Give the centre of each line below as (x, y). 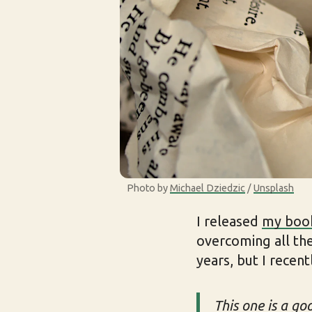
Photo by (148, 188)
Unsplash (274, 188)
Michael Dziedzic (208, 188)
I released (229, 221)
